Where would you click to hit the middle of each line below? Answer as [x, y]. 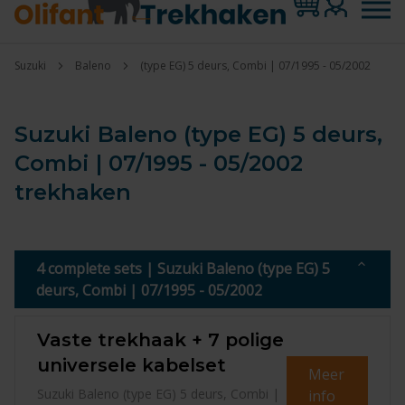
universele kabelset [132, 365]
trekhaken [73, 192]
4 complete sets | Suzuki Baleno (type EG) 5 [183, 268]
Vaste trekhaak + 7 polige [160, 340]
